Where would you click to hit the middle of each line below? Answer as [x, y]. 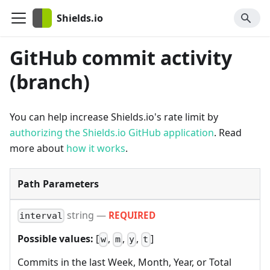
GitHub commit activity [121, 58]
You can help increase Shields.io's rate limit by [114, 117]
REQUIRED [132, 215]
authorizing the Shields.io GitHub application [112, 133]
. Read [228, 133]
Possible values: [55, 239]
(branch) [50, 82]
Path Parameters [58, 184]
